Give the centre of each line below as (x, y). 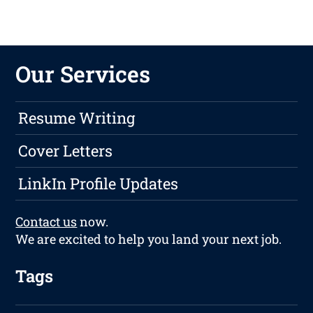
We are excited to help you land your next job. (149, 239)
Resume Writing (77, 118)
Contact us (46, 222)
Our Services (83, 74)
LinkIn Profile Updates (99, 184)
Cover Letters (66, 151)
